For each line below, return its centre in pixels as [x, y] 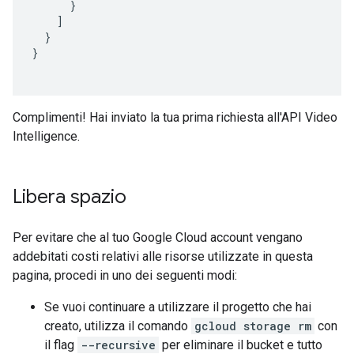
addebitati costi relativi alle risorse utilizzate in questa [163, 256]
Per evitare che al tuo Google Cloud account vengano [158, 237]
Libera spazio [70, 197]
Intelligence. [46, 136]
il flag [61, 345]
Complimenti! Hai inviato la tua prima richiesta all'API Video [175, 117]
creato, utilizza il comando [118, 326]
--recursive [118, 345]
